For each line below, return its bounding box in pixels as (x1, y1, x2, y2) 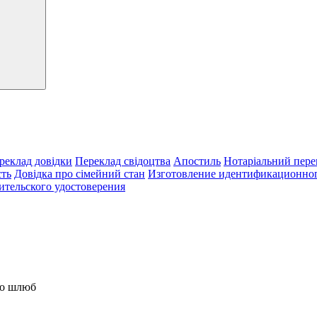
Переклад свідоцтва (75, 155, 171, 167)
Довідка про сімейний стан (14, 168, 145, 180)
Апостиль (173, 155, 221, 167)
